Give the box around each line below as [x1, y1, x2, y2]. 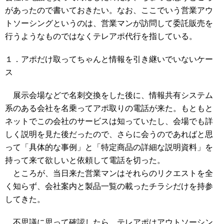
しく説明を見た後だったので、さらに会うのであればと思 [5, 130, 213, 138]
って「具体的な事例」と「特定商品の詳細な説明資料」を [5, 143, 213, 151]
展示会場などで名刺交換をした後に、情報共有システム [5, 91, 213, 99]
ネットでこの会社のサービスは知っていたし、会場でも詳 [5, 117, 213, 125]
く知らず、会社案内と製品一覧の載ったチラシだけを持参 [5, 182, 213, 190]
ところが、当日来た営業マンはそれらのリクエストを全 [5, 169, 213, 177]
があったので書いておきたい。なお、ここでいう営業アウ [5, 6, 213, 14]
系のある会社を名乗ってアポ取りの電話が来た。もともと [5, 104, 213, 112]
